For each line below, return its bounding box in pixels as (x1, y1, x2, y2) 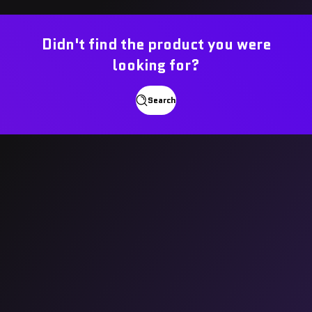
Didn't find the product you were (41, 34, 271, 56)
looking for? (112, 55, 200, 77)
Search (148, 94, 177, 107)
